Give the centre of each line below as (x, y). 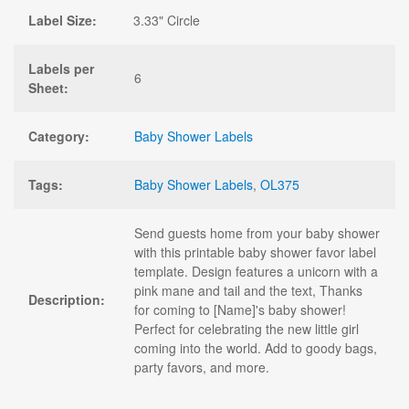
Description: (67, 299)
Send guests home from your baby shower (257, 232)
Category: (59, 136)
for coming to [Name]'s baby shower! (240, 309)
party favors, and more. (202, 367)
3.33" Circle (167, 20)
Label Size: (63, 20)
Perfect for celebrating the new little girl (246, 328)
